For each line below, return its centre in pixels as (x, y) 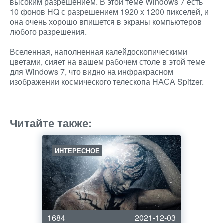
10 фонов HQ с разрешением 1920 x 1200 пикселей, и (109, 12)
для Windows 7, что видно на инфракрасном (92, 71)
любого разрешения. (48, 32)
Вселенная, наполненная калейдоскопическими (99, 52)
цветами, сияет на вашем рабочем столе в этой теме (108, 61)
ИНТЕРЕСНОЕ (77, 151)
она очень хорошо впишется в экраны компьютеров (106, 22)
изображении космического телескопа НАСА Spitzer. (107, 81)
